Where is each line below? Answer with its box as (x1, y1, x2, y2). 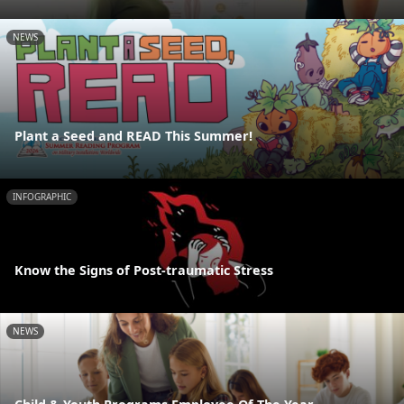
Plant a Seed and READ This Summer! (14, 127, 252, 145)
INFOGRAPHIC (13, 190, 71, 204)
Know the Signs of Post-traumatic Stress (14, 261, 273, 279)
